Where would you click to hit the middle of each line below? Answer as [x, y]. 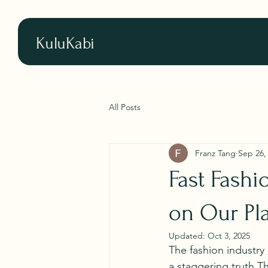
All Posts [125, 107]
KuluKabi [65, 43]
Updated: [188, 236]
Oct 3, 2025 [229, 236]
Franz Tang [215, 153]
